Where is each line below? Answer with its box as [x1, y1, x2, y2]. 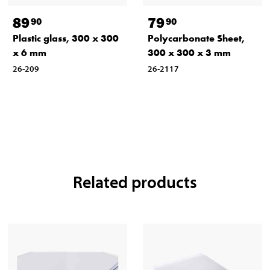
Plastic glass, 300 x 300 [12, 32, 119, 45]
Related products [73, 171, 197, 193]
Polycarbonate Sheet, [147, 32, 245, 45]
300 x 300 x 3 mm [147, 46, 231, 60]
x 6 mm [12, 46, 46, 60]
